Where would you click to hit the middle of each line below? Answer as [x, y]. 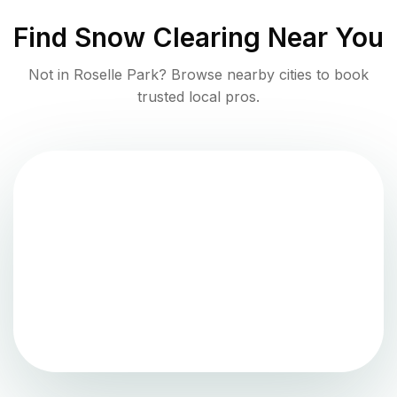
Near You [322, 37]
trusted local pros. [198, 96]
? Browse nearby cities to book [264, 74]
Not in [51, 74]
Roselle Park [116, 74]
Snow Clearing [167, 37]
